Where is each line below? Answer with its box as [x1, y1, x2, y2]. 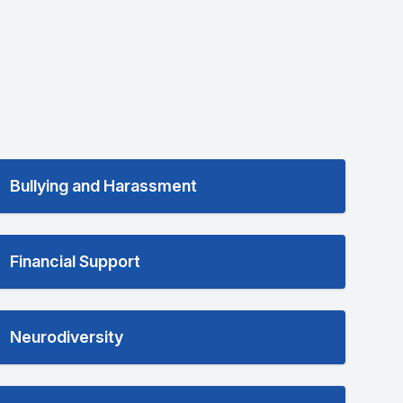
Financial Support [9, 252, 140, 271]
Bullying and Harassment [9, 176, 197, 195]
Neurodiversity [9, 327, 123, 346]
